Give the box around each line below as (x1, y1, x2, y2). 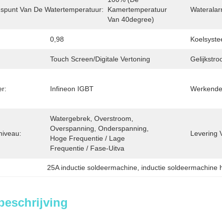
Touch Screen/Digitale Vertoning (50, 55, 150, 63)
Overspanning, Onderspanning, (50, 124, 149, 132)
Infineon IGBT (50, 85, 94, 93)
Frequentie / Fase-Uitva (50, 144, 124, 152)
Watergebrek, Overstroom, (50, 114, 133, 122)
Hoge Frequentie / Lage (50, 134, 125, 142)
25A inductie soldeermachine (47, 164, 138, 171)
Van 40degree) (108, 15, 154, 23)
